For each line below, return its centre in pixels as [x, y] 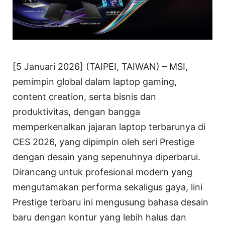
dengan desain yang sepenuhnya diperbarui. [106, 157]
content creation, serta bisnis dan [84, 97]
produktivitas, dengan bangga [76, 112]
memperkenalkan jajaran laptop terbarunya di [109, 127]
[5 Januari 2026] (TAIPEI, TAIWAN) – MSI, [100, 67]
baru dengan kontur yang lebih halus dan [99, 217]
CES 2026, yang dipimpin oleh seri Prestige [103, 142]
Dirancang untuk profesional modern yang [102, 172]
